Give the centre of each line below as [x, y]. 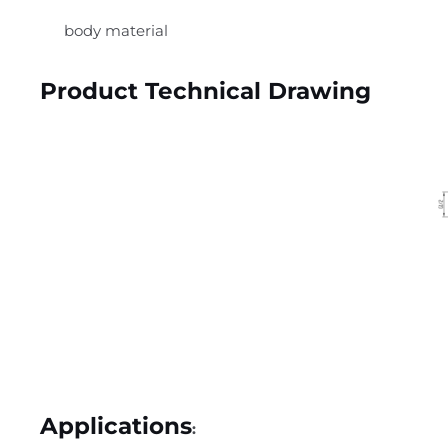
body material [112, 30]
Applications [116, 426]
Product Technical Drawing [205, 91]
